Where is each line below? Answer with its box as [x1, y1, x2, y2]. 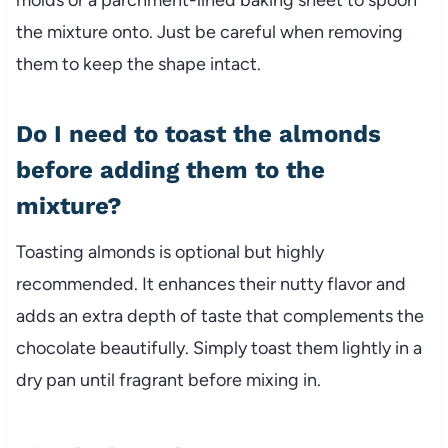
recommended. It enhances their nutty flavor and [15, 272, 406, 295]
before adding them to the [15, 155, 325, 184]
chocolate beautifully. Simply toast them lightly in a [15, 336, 422, 359]
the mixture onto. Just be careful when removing [15, 20, 403, 43]
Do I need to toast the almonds [15, 119, 381, 148]
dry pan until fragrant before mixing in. [15, 368, 321, 391]
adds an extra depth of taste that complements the [15, 304, 424, 327]
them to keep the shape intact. [15, 52, 261, 75]
